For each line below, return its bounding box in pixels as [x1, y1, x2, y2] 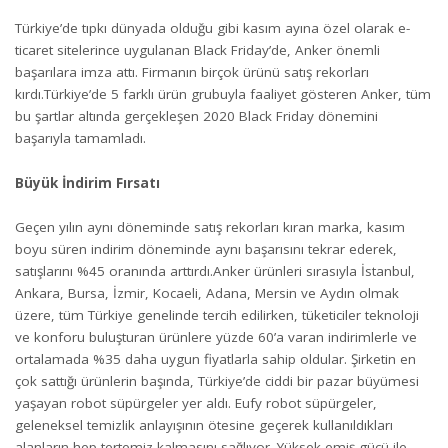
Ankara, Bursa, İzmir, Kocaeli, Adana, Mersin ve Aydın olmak [15, 284, 399, 302]
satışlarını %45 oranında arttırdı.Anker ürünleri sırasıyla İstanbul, [15, 262, 415, 280]
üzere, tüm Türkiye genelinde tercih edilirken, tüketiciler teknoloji [15, 306, 419, 324]
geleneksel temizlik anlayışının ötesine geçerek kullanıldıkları [15, 416, 393, 434]
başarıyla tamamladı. [15, 129, 146, 147]
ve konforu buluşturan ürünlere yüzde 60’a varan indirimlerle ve [15, 328, 417, 346]
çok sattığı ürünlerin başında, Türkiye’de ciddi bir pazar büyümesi [15, 372, 419, 390]
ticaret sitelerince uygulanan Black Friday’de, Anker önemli [15, 41, 380, 59]
